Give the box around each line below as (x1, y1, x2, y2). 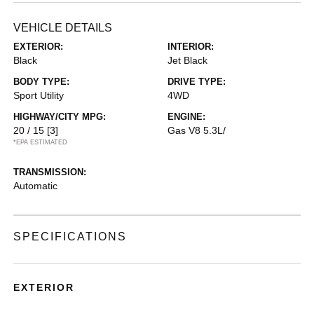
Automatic (13, 179, 58, 191)
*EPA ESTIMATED (13, 138, 68, 146)
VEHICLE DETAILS (13, 21, 113, 34)
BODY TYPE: (13, 76, 70, 87)
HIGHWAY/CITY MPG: (13, 111, 107, 122)
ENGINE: (168, 111, 205, 122)
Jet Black (168, 54, 207, 66)
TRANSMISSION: (13, 166, 87, 177)
